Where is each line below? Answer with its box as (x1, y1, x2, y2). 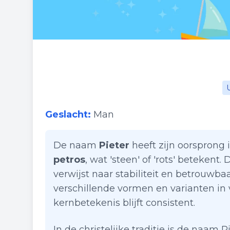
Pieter (99, 140, 129, 151)
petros (53, 154, 85, 165)
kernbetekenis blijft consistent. (53, 197, 195, 208)
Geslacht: (45, 109, 91, 120)
